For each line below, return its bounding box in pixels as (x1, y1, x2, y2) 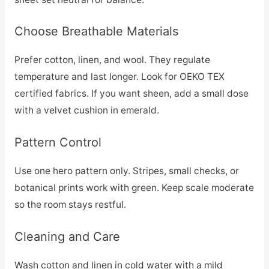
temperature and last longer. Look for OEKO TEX (14, 71, 225, 83)
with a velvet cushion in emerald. (14, 104, 159, 116)
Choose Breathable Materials (14, 24, 178, 39)
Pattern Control (14, 135, 101, 150)
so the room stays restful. (14, 199, 126, 211)
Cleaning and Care (14, 229, 120, 244)
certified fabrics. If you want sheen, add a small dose (14, 88, 249, 100)
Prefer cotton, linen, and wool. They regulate (14, 54, 210, 66)
